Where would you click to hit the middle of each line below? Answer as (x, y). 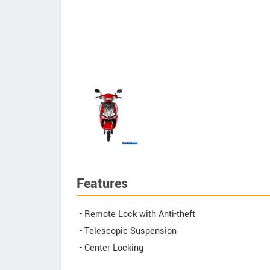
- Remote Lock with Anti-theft (137, 214)
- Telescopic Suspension (128, 231)
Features (102, 184)
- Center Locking (111, 248)
